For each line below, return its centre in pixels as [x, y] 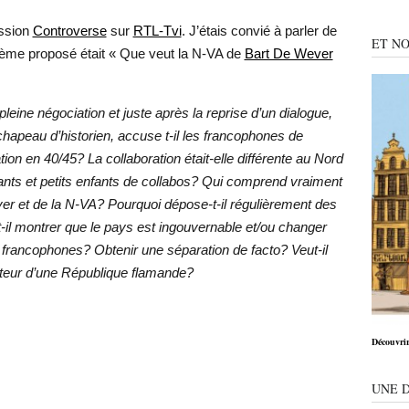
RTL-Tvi [157, 31]
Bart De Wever [288, 53]
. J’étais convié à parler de [259, 31]
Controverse [69, 31]
